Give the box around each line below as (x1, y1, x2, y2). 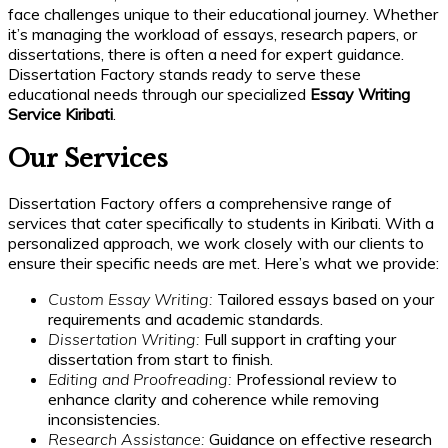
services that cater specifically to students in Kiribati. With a (8, 213, 434, 234)
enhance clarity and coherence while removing (48, 389, 379, 410)
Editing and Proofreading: (48, 369, 232, 390)
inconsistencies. (48, 409, 160, 430)
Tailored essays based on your (213, 289, 434, 310)
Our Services (8, 144, 168, 174)
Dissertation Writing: (48, 329, 200, 350)
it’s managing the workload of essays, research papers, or (8, 24, 417, 45)
